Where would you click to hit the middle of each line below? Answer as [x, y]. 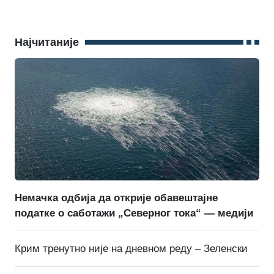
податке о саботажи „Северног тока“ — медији [134, 213]
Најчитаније [47, 42]
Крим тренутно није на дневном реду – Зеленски [131, 248]
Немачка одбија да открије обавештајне [116, 198]
